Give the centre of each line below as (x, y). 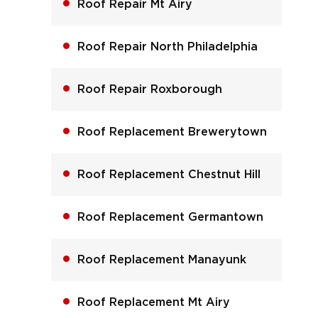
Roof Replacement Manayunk (161, 259)
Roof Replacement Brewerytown (172, 132)
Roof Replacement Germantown (170, 217)
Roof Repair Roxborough (149, 89)
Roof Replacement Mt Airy (153, 302)
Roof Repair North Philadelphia (167, 46)
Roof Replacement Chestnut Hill (169, 174)
